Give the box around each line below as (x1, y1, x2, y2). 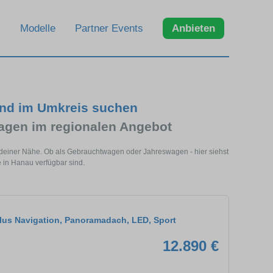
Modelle (20, 22, 55, 34)
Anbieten (172, 22, 215, 34)
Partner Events (75, 22, 143, 34)
